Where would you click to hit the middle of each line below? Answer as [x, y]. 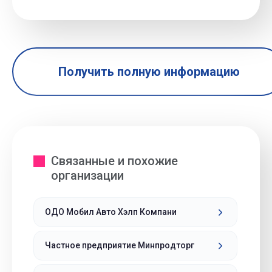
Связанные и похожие [114, 161]
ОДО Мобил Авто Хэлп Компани [111, 212]
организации [87, 175]
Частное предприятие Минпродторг [120, 245]
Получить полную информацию [149, 72]
